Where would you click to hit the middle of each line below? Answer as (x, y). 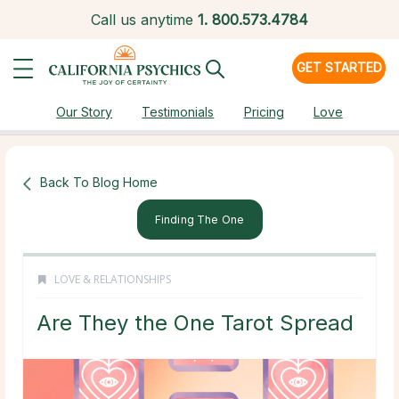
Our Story (85, 112)
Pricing (264, 112)
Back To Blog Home (99, 182)
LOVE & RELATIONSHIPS (113, 280)
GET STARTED (339, 67)
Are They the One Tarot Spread (195, 323)
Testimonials (178, 112)
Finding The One (199, 220)
